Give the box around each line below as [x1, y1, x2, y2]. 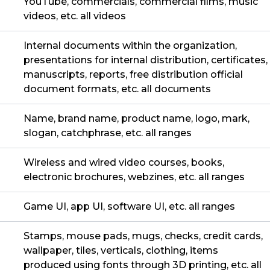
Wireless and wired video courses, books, [24, 157, 224, 169]
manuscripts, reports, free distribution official [24, 69, 243, 81]
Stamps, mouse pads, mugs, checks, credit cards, [24, 230, 263, 242]
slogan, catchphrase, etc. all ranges [24, 127, 192, 139]
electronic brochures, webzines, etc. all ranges [24, 171, 245, 183]
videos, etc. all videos [24, 10, 126, 22]
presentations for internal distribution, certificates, [24, 54, 268, 66]
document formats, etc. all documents [24, 83, 211, 95]
